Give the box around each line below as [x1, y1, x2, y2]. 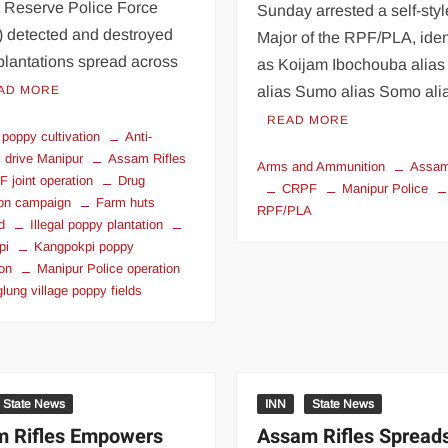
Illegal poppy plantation [30, 216, 164, 232]
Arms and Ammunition [257, 158, 386, 174]
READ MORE [267, 112, 350, 127]
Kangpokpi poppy [34, 238, 135, 254]
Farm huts [96, 194, 156, 210]
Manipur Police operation [37, 260, 181, 276]
